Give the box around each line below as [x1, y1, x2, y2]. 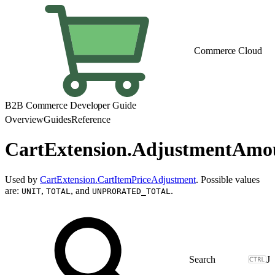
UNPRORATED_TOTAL [92, 186, 171, 196]
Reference [71, 114, 110, 125]
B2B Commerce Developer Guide [5, 100, 136, 110]
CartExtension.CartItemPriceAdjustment [40, 174, 196, 185]
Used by [5, 174, 40, 185]
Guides [44, 114, 71, 125]
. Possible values [196, 174, 260, 185]
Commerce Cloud [194, 45, 262, 56]
